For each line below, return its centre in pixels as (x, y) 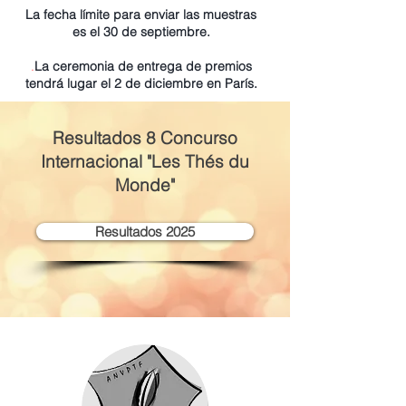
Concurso (197, 138)
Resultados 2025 (145, 232)
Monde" (145, 185)
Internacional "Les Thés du (145, 161)
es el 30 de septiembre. (141, 32)
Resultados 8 (104, 138)
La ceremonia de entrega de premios (143, 66)
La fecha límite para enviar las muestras (141, 14)
